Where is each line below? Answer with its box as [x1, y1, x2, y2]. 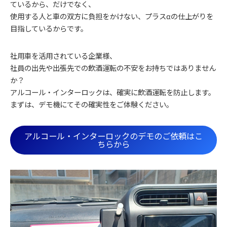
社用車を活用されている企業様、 [10, 50, 117, 61]
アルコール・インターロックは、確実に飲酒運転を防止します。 [10, 86, 215, 97]
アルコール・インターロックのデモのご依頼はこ [24, 130, 203, 142]
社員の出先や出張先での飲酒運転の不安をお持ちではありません [10, 62, 216, 73]
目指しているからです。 [10, 22, 88, 33]
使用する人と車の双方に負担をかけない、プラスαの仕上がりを [10, 10, 213, 21]
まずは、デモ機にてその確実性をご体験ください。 [10, 98, 173, 109]
